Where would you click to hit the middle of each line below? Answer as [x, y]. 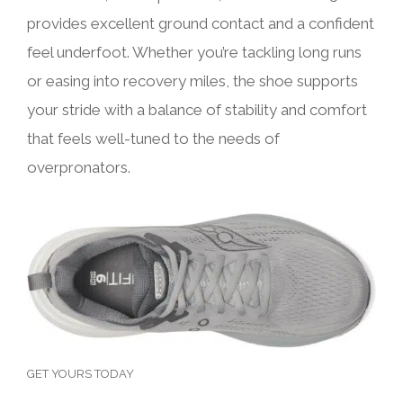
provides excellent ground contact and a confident [201, 23]
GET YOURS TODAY [81, 374]
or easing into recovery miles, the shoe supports [193, 81]
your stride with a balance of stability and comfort [197, 109]
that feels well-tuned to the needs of [153, 138]
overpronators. [79, 167]
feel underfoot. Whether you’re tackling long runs [194, 52]
